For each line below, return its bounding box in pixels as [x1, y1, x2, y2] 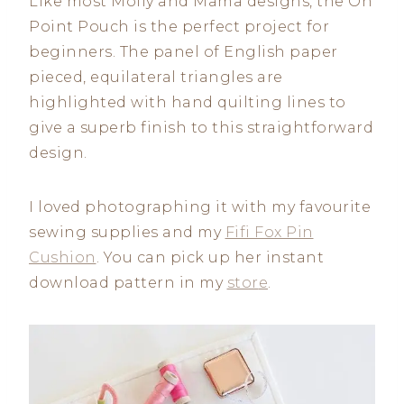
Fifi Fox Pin [225, 224, 314, 242]
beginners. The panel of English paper [29, 43, 338, 61]
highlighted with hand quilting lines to [29, 94, 346, 112]
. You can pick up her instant [96, 249, 324, 267]
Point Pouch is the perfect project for [29, 18, 329, 36]
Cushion [29, 249, 96, 267]
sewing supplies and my [29, 224, 225, 242]
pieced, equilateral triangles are [29, 69, 283, 87]
